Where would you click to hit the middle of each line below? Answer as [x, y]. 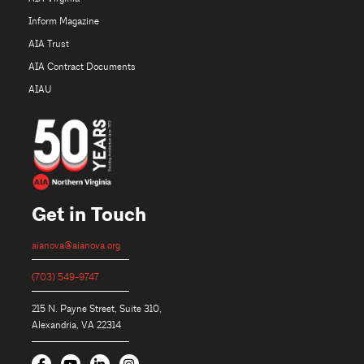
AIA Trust [48, 44]
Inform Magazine [63, 21]
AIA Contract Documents [82, 67]
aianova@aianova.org [76, 246]
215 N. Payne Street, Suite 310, [96, 310]
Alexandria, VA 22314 [76, 326]
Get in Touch [89, 215]
